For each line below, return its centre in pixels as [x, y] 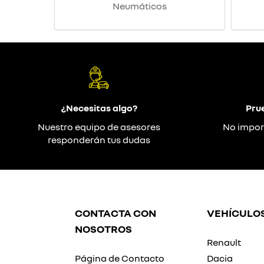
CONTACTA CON [115, 213]
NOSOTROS [103, 229]
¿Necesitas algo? [99, 108]
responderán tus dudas [99, 140]
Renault [224, 242]
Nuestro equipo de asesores [99, 127]
